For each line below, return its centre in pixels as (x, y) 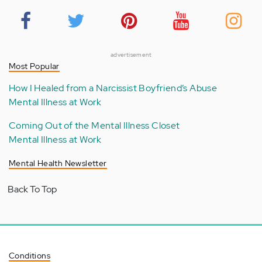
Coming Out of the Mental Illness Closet (94, 126)
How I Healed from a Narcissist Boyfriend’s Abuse (113, 88)
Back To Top (32, 189)
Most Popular (34, 66)
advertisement (131, 55)
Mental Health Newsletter (58, 163)
